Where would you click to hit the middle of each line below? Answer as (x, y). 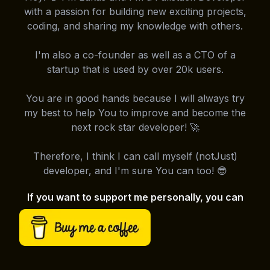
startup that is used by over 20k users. (135, 69)
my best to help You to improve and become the (135, 112)
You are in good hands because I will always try (135, 98)
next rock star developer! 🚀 (135, 127)
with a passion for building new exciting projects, (135, 11)
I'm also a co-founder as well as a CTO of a (135, 55)
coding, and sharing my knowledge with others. (135, 26)
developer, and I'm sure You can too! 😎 (135, 170)
